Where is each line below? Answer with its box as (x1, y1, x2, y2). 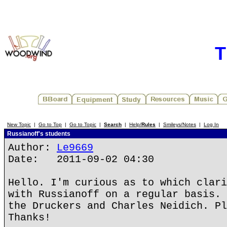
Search (104, 122, 122, 127)
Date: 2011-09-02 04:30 (8, 154, 154, 165)
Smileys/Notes (163, 122, 196, 127)
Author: (8, 142, 57, 154)
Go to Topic (69, 122, 96, 127)
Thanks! (8, 212, 51, 223)
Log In (204, 122, 219, 127)
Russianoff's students (6, 130, 70, 137)
